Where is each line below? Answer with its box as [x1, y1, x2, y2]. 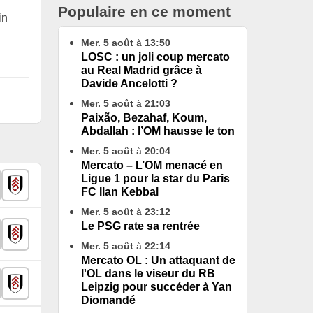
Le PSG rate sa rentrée [81, 220, 200, 233]
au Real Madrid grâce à [81, 64, 202, 77]
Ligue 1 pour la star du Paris [81, 173, 230, 185]
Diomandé [81, 294, 136, 307]
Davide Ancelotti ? [81, 78, 177, 90]
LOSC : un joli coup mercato [81, 51, 230, 64]
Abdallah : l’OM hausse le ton [81, 125, 235, 138]
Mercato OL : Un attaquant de [81, 254, 235, 267]
